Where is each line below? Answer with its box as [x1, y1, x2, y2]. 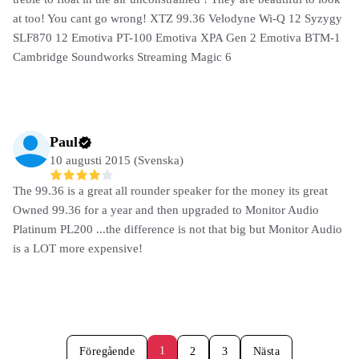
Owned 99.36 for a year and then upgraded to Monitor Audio [13, 204, 319, 217]
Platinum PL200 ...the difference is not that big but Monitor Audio [13, 223, 342, 236]
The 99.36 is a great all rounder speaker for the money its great [13, 184, 328, 198]
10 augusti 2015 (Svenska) [50, 153, 184, 167]
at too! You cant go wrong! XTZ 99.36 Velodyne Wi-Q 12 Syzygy [13, 11, 342, 25]
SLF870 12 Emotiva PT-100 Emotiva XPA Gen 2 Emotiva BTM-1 [13, 30, 341, 44]
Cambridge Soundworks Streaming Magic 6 [13, 50, 232, 63]
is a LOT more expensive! [13, 242, 143, 256]
